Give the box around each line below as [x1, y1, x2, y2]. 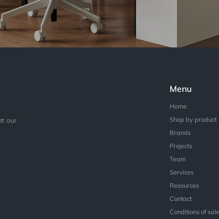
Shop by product [170, 115, 217, 124]
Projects [170, 142, 193, 150]
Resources [170, 181, 199, 190]
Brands [170, 129, 191, 137]
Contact [170, 195, 192, 203]
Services [170, 168, 194, 176]
